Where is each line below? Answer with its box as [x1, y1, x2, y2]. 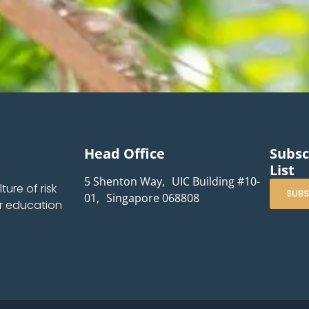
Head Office [84, 143, 166, 163]
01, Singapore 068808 [84, 190, 200, 206]
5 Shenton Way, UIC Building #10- [84, 173, 261, 189]
